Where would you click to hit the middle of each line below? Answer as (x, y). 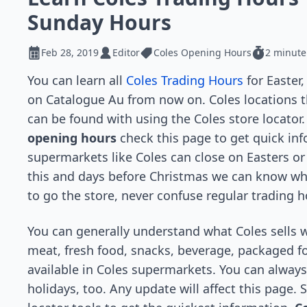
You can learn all (77, 80)
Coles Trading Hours (185, 80)
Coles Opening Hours (202, 52)
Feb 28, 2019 (70, 52)
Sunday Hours (99, 22)
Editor (126, 52)
